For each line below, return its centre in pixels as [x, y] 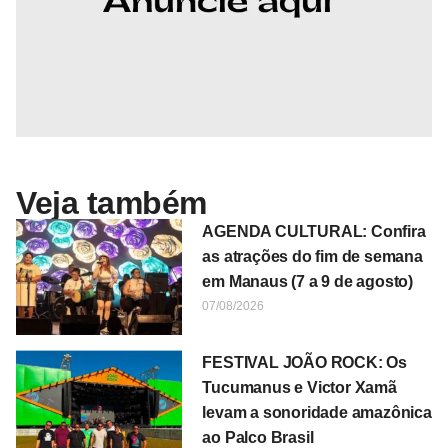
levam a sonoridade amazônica [317, 413]
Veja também [111, 202]
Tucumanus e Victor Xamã [299, 388]
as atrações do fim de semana [312, 256]
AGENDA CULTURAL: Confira [314, 231]
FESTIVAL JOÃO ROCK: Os [304, 363]
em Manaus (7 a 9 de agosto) [307, 281]
